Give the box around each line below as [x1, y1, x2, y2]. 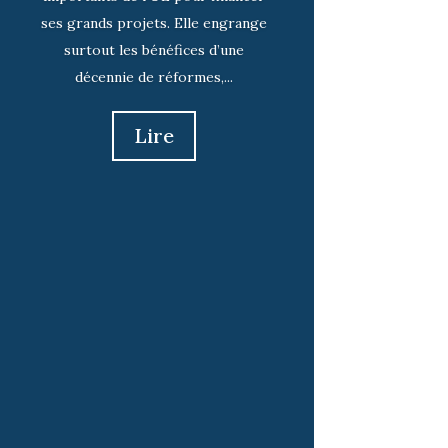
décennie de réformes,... [75, 67, 234, 86]
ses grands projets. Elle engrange [41, 13, 268, 32]
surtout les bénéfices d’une [64, 40, 245, 59]
